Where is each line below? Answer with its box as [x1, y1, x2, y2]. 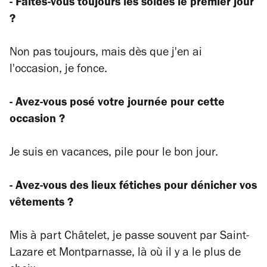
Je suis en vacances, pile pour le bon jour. [10, 148, 224, 160]
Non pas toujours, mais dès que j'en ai [10, 48, 202, 60]
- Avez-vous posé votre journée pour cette [10, 98, 225, 110]
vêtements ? [10, 198, 79, 210]
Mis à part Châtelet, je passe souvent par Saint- [10, 231, 249, 243]
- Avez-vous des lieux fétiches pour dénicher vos [10, 181, 257, 193]
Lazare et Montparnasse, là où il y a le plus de [10, 248, 241, 260]
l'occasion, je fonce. [10, 64, 107, 76]
